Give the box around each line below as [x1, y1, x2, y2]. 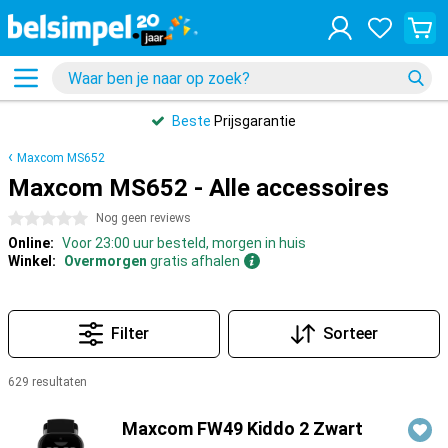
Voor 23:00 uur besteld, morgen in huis [62, 235, 306, 251]
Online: [8, 235, 54, 251]
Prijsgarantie [211, 113, 296, 129]
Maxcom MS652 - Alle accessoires [8, 174, 389, 202]
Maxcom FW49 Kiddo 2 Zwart [122, 418, 363, 439]
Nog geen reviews [96, 211, 191, 225]
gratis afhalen [147, 253, 240, 269]
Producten [8, 399, 79, 415]
